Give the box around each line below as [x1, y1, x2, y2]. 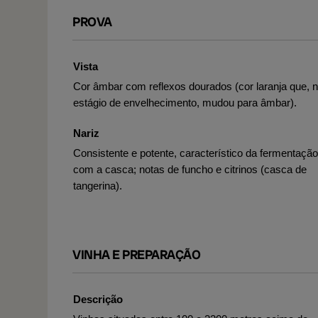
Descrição [73, 293, 123, 305]
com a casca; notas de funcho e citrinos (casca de [73, 163, 307, 175]
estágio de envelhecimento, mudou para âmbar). [73, 97, 297, 109]
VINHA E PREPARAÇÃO [72, 246, 200, 263]
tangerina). [73, 180, 122, 192]
